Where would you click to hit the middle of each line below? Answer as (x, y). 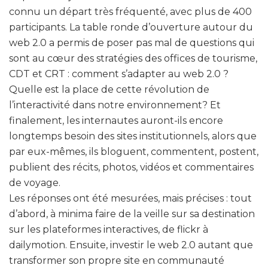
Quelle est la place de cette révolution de (109, 89)
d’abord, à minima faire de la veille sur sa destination (132, 214)
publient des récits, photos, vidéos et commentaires (131, 167)
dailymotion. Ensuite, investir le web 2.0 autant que (131, 245)
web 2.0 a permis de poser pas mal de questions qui (132, 42)
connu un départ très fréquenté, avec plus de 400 (130, 11)
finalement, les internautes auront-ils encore (116, 120)
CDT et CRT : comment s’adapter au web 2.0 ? (119, 74)
